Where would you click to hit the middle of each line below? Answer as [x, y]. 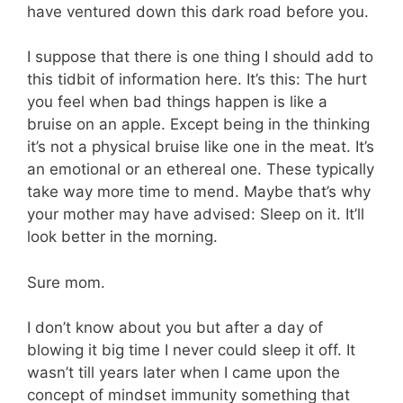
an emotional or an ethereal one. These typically [201, 170]
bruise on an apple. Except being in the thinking [198, 125]
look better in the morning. [122, 237]
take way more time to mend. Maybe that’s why [199, 192]
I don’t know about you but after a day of [175, 328]
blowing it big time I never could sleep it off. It [191, 350]
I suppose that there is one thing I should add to [200, 57]
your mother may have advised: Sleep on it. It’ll [196, 215]
